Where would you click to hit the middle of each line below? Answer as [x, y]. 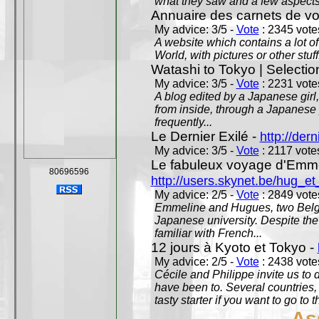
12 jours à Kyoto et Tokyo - [234, 247]
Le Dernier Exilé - [205, 136]
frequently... [183, 122]
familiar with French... [208, 233]
